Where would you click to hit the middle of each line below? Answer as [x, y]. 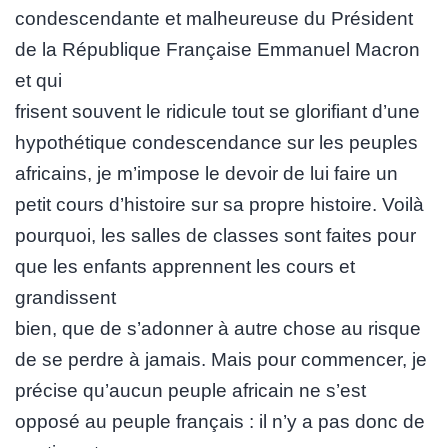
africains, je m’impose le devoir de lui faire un [206, 173]
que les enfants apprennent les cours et [185, 266]
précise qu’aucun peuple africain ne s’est [190, 390]
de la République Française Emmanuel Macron [217, 49]
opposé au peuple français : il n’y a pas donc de [220, 421]
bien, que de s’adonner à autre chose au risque [218, 328]
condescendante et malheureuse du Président [214, 18]
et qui [38, 80]
